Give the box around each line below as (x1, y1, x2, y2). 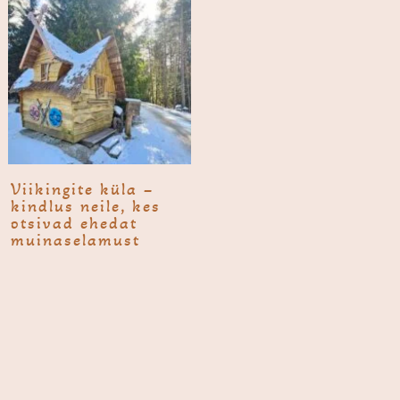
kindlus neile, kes (10, 195, 161, 216)
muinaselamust (10, 229, 140, 250)
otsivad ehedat (10, 212, 137, 233)
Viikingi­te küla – (10, 178, 154, 199)
